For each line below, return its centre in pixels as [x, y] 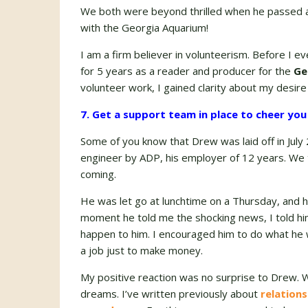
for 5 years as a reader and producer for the [187, 71]
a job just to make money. [142, 250]
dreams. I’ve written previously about [170, 294]
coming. [98, 174]
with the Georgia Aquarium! [144, 27]
